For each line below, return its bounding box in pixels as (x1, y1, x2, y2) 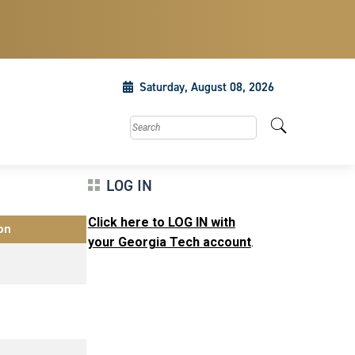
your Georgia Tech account (87, 235, 251, 250)
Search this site (129, 117, 211, 131)
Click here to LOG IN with (87, 215, 235, 230)
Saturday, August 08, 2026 (139, 79, 274, 95)
